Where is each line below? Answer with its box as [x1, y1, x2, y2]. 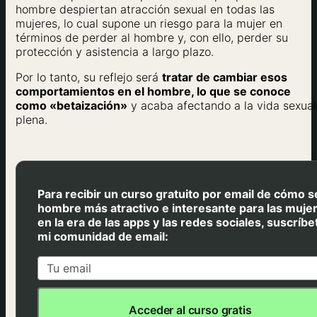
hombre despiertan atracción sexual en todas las [16, 1, 275, 16]
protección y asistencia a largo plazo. [16, 44, 214, 59]
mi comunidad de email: [38, 229, 168, 243]
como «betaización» [16, 98, 127, 113]
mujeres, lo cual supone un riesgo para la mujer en [16, 16, 282, 30]
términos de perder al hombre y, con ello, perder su [16, 30, 288, 45]
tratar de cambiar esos [162, 69, 287, 84]
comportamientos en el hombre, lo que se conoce [16, 83, 291, 98]
